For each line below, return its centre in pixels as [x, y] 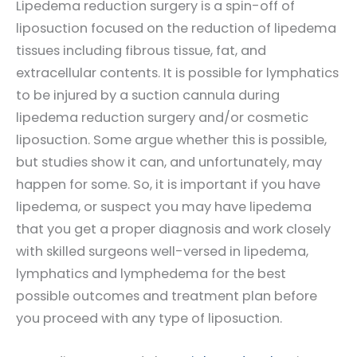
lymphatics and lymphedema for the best [151, 273]
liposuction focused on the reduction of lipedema [176, 28]
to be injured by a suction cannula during [148, 95]
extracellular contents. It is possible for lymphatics [177, 73]
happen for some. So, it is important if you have [168, 184]
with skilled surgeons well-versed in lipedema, [162, 251]
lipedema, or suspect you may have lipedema [164, 206]
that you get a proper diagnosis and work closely [173, 229]
